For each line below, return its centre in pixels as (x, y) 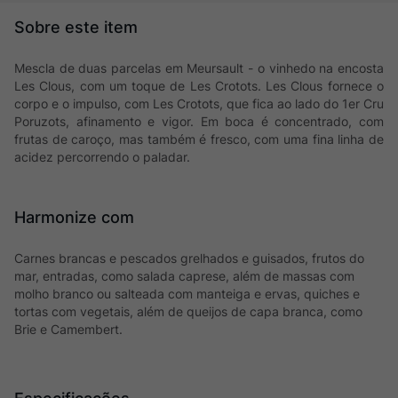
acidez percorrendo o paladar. (102, 157)
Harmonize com (74, 217)
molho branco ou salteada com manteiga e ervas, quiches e (187, 294)
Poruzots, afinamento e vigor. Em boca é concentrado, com (199, 121)
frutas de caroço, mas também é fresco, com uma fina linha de (199, 139)
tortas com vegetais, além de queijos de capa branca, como (188, 311)
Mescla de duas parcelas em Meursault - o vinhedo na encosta (199, 68)
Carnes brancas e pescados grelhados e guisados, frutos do (189, 258)
